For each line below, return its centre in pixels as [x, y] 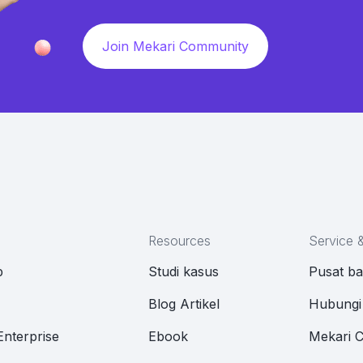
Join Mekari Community [175, 46]
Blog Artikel [184, 304]
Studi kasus [184, 272]
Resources [179, 241]
